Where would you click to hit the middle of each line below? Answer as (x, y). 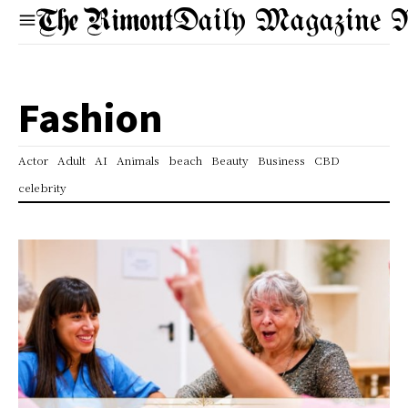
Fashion (91, 117)
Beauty (230, 160)
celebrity (42, 187)
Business (281, 160)
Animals (138, 160)
